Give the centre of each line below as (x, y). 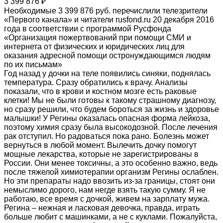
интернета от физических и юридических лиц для (94, 46)
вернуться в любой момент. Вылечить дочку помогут (100, 145)
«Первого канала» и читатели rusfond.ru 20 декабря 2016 (109, 19)
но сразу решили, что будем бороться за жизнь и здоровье (111, 109)
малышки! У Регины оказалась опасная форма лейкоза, (107, 118)
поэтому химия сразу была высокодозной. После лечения (111, 127)
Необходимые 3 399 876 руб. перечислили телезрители (106, 10)
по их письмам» (33, 64)
